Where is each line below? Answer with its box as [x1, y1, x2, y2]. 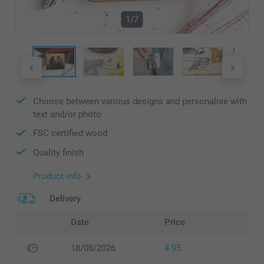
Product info [33, 171, 81, 182]
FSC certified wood [33, 128, 107, 139]
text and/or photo [33, 109, 101, 120]
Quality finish [33, 147, 84, 158]
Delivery [49, 193, 81, 204]
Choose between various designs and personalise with [33, 95, 247, 107]
